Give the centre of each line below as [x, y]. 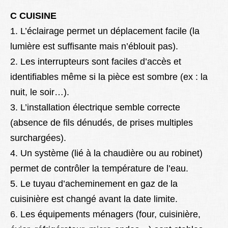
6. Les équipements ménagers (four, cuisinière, [105, 215]
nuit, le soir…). [40, 92]
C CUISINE [33, 16]
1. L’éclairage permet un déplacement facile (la [105, 31]
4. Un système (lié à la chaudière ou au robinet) [106, 153]
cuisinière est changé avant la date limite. [94, 199]
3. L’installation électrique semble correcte [95, 108]
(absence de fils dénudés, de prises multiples [102, 123]
